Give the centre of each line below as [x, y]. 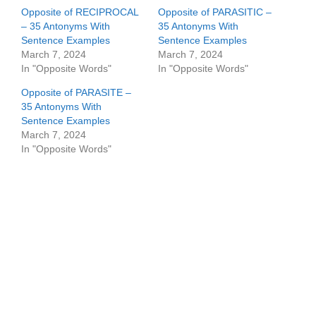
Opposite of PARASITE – [76, 92]
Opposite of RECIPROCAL [80, 12]
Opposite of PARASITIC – [215, 12]
